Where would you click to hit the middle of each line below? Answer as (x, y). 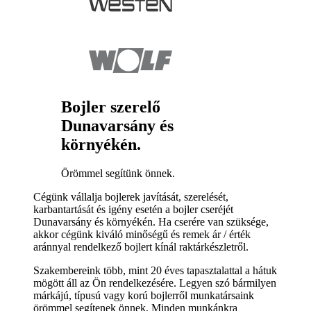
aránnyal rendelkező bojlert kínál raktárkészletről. (141, 247)
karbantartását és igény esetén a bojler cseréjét (133, 210)
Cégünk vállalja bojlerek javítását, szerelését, (131, 197)
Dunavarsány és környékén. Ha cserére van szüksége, (151, 222)
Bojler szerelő (111, 107)
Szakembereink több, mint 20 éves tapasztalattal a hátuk (155, 271)
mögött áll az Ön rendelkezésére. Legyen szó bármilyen (155, 283)
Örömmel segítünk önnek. (118, 174)
